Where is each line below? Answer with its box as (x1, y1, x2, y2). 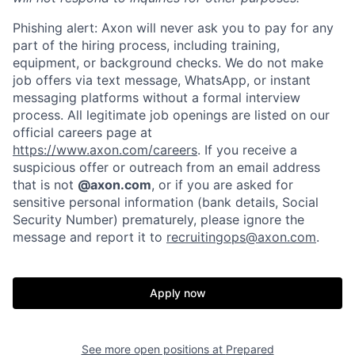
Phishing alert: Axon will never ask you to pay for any (13, 20, 334, 36)
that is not (13, 177, 78, 193)
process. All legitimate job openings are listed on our (13, 107, 330, 123)
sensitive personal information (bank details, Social (13, 194, 319, 210)
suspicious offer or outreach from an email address (13, 159, 320, 175)
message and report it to (13, 229, 166, 245)
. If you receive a (197, 142, 297, 158)
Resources (182, 311, 267, 335)
